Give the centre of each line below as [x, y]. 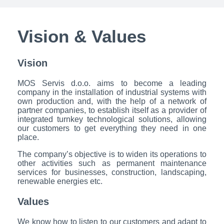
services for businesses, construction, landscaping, [112, 172]
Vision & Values [82, 36]
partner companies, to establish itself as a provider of [112, 110]
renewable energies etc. [60, 181]
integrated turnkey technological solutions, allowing [112, 119]
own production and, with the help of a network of [112, 101]
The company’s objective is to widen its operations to [112, 154]
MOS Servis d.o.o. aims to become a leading [112, 83]
